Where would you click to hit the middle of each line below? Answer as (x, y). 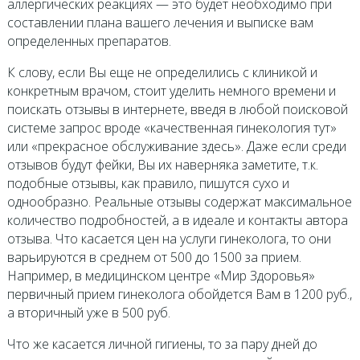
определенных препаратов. (89, 41)
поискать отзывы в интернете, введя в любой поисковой (177, 109)
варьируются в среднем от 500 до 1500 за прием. (154, 257)
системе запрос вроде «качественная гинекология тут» (172, 128)
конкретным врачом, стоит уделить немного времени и (171, 91)
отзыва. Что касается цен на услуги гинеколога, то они (169, 239)
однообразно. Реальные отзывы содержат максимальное (179, 202)
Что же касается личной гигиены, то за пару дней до (162, 344)
